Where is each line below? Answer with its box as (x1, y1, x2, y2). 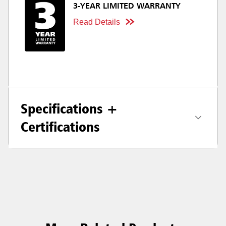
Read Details (73, 17, 120, 26)
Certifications (21, 118, 100, 136)
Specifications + (21, 100, 118, 118)
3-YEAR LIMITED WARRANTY (73, 2, 181, 11)
